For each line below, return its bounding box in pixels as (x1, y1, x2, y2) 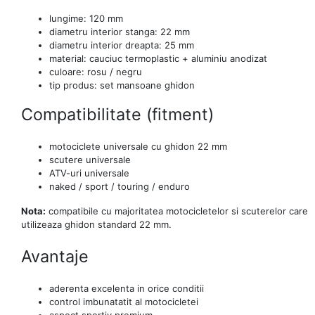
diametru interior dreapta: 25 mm (49, 39, 194, 51)
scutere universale (49, 153, 131, 165)
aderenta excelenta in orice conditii (49, 282, 204, 294)
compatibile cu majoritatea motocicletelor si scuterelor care (46, 205, 308, 217)
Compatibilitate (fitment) (21, 103, 214, 124)
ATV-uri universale (49, 167, 129, 179)
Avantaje (21, 245, 89, 266)
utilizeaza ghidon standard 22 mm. (21, 218, 172, 230)
